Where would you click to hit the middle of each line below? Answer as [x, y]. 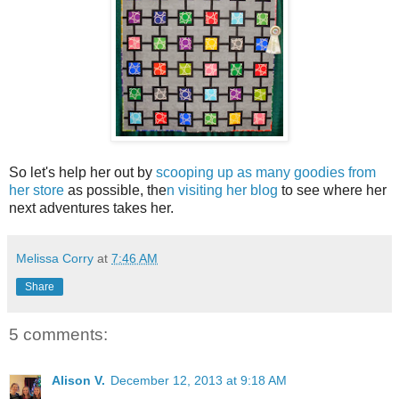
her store [37, 190]
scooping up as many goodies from [264, 172]
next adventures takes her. [95, 208]
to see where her [332, 190]
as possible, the [115, 190]
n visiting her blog [222, 190]
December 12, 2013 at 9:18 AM [199, 381]
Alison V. [78, 381]
